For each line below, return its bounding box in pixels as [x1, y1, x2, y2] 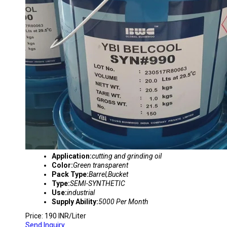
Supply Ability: [52, 198, 98, 206]
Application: [52, 152, 92, 160]
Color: [52, 161, 73, 169]
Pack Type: [52, 170, 89, 178]
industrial [67, 188, 95, 197]
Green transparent [73, 161, 128, 169]
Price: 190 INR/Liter [25, 212, 86, 220]
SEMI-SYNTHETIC [70, 179, 125, 187]
